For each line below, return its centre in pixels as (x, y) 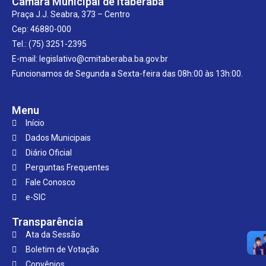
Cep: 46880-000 (42, 29)
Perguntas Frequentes (67, 167)
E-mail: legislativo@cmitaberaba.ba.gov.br (90, 59)
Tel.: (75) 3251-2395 (49, 44)
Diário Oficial (48, 153)
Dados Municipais (58, 138)
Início (35, 123)
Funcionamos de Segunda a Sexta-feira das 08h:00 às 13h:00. (127, 74)
